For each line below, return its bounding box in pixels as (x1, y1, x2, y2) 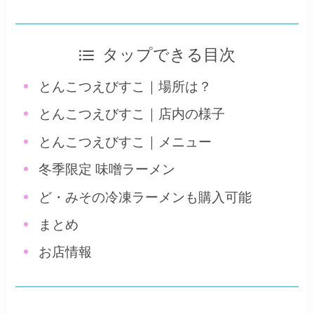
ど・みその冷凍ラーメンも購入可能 (39, 189, 252, 205)
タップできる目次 (102, 46, 236, 64)
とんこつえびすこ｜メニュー (39, 134, 212, 149)
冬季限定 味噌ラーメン (39, 162, 176, 177)
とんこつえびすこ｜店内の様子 (39, 107, 226, 122)
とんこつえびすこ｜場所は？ (39, 78, 212, 94)
